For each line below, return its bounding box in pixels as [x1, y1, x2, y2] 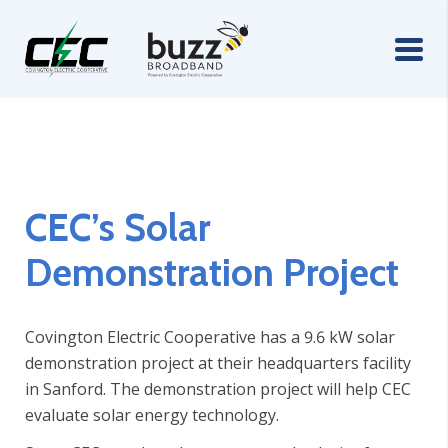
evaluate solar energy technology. [25, 403, 279, 426]
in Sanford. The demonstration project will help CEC [25, 377, 411, 400]
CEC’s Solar [25, 204, 210, 252]
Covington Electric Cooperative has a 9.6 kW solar [25, 325, 395, 348]
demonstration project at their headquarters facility [25, 351, 411, 374]
